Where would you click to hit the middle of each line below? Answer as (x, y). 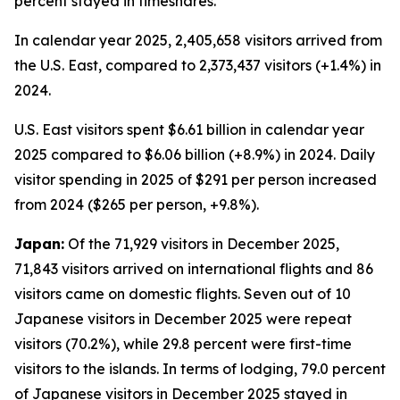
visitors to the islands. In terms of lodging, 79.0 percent (200, 369)
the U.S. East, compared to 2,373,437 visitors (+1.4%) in (198, 65)
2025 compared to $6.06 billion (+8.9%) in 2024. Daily (195, 154)
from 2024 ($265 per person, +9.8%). (137, 204)
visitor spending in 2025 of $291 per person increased (196, 179)
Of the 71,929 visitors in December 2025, (202, 244)
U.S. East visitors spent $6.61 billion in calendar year (189, 129)
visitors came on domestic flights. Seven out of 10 (183, 294)
